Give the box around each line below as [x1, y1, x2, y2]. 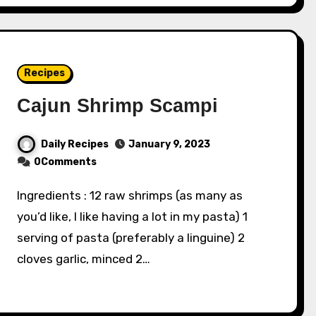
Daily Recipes [41, 138, 109, 150]
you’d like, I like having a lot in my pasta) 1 [17, 209, 248, 224]
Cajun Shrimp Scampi [17, 95, 219, 116]
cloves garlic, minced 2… [17, 252, 151, 267]
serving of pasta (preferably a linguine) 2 [17, 231, 245, 245]
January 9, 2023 [128, 138, 211, 151]
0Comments [34, 156, 97, 169]
